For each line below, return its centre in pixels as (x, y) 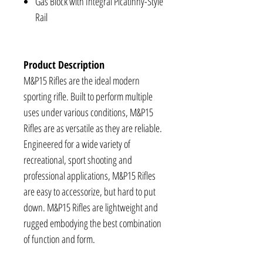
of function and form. (59, 239)
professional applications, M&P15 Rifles (90, 176)
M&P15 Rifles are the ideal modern (82, 81)
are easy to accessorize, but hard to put (90, 192)
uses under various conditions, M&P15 (88, 112)
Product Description (64, 65)
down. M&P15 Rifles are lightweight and (91, 208)
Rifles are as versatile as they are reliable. (93, 128)
